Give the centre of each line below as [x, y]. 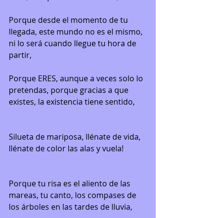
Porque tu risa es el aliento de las [71, 184]
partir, [20, 55]
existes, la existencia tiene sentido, [72, 102]
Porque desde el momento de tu [69, 20]
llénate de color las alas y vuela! [66, 149]
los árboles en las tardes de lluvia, [71, 207]
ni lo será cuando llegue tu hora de [73, 44]
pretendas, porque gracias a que [70, 90]
